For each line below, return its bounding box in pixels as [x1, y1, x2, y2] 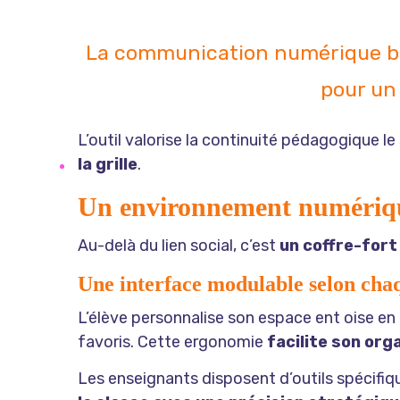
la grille [78, 154, 137, 175]
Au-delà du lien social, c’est [78, 236, 279, 256]
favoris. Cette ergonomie [78, 332, 267, 353]
